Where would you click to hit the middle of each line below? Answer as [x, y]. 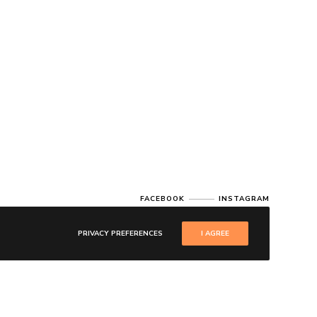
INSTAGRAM [244, 199]
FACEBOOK [162, 199]
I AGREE [215, 233]
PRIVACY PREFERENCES [120, 233]
